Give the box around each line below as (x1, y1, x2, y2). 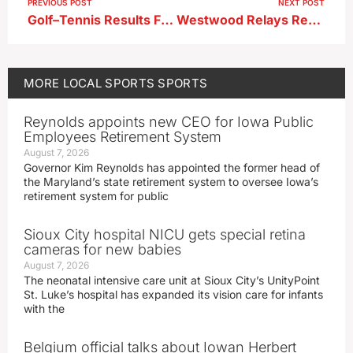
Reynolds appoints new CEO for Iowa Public (24, 113, 314, 130)
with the (24, 301, 65, 315)
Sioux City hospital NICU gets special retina (24, 225, 306, 243)
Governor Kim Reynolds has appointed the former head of (24, 160, 320, 174)
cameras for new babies (24, 240, 181, 258)
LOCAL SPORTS (62, 75, 155, 91)
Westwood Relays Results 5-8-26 (307, 11, 321, 28)
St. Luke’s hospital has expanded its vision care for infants (24, 287, 323, 301)
